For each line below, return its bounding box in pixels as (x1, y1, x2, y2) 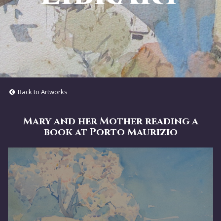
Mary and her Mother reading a (23, 114, 198, 128)
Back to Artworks (16, 87, 68, 96)
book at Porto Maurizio (43, 125, 178, 139)
